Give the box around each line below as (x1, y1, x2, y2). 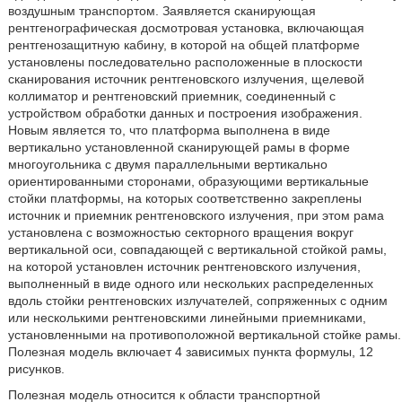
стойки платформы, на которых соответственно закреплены (7, 191, 362, 205)
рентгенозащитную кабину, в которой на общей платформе (7, 38, 360, 52)
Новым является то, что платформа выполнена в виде (7, 123, 330, 137)
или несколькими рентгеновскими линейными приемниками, (7, 310, 366, 325)
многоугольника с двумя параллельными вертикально (7, 157, 328, 171)
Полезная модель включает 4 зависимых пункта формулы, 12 (7, 345, 373, 359)
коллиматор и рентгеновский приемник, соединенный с (7, 89, 336, 103)
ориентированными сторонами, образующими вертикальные (7, 174, 369, 188)
